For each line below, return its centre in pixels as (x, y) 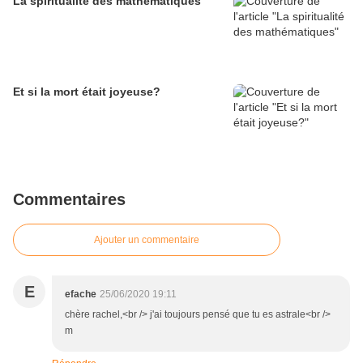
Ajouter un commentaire (147, 239)
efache (81, 294)
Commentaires (69, 199)
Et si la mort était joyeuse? (87, 91)
